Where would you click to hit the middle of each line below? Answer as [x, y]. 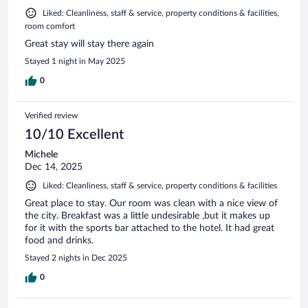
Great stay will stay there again [89, 44]
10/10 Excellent [74, 134]
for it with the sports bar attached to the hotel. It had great [150, 228]
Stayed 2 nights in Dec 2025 [76, 257]
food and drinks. [59, 240]
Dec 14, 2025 [54, 167]
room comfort [50, 26]
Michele [41, 154]
